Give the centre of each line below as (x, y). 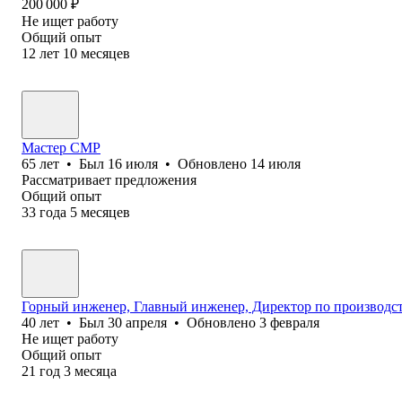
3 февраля (289, 322)
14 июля (275, 163)
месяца (96, 371)
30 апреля (137, 322)
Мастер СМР (61, 147)
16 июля (133, 163)
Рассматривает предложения (109, 179)
